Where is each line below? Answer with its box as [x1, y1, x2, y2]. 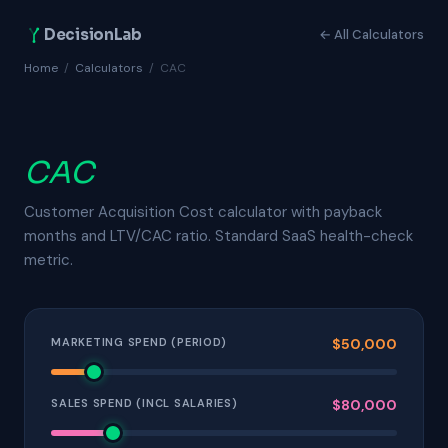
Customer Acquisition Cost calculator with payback [24, 202, 382, 222]
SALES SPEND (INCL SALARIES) [51, 396, 238, 410]
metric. [24, 250, 73, 270]
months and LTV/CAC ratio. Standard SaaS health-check [24, 226, 413, 246]
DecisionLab [44, 24, 142, 44]
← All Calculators [319, 25, 424, 43]
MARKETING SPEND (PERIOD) [51, 335, 227, 349]
